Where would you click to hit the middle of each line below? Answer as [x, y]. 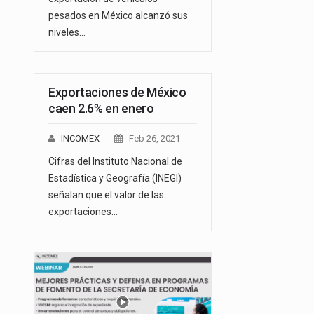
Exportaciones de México [117, 93]
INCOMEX [80, 139]
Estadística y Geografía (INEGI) [115, 178]
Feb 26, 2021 [155, 139]
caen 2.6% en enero [101, 109]
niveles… [67, 33]
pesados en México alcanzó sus [118, 16]
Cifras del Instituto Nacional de [115, 162]
